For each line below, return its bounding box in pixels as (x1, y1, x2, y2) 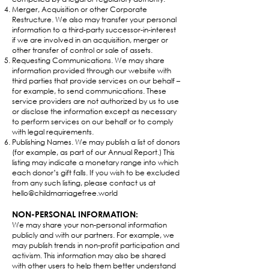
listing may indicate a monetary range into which (12, 157, 178, 168)
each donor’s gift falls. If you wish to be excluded (12, 168, 180, 178)
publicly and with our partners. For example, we (12, 230, 174, 240)
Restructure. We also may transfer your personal (12, 14, 177, 25)
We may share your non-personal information (12, 220, 167, 230)
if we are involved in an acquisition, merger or (12, 35, 168, 45)
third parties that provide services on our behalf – (12, 76, 180, 86)
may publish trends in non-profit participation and (12, 240, 180, 250)
